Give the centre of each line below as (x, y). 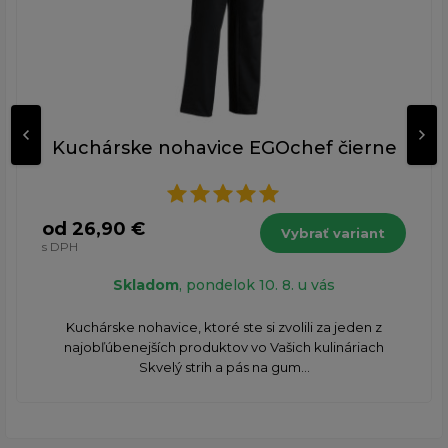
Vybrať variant (333, 233)
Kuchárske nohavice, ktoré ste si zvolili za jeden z (224, 327)
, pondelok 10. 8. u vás (257, 285)
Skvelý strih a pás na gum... (224, 367)
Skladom (146, 285)
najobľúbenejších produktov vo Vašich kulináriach (224, 347)
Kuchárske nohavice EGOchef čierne (224, 148)
